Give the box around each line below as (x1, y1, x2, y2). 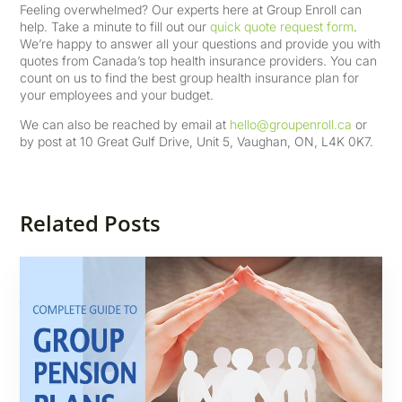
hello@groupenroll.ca (230, 117, 353, 132)
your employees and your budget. (20, 87, 214, 102)
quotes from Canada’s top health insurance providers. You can (20, 53, 378, 68)
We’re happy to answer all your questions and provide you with (20, 36, 381, 51)
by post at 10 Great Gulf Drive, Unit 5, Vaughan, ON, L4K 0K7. (20, 134, 374, 149)
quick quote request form (210, 19, 354, 34)
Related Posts (20, 208, 162, 238)
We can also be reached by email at (20, 117, 231, 132)
